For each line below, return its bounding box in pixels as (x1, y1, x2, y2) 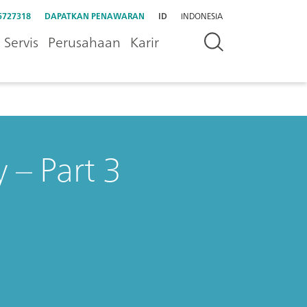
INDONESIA (181, 9, 223, 23)
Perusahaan (48, 30, 121, 54)
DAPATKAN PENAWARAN (45, 9, 145, 23)
